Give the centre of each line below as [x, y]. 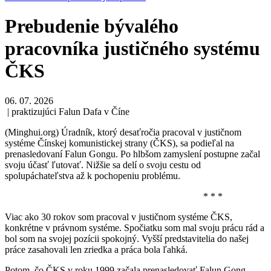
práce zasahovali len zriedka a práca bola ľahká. [96, 249]
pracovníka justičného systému [132, 49]
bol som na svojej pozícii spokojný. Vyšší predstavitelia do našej [127, 238]
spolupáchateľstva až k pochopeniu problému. [93, 175]
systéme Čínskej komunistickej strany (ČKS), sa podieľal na [119, 143]
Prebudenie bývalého [92, 26]
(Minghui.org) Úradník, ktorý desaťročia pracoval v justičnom [123, 132]
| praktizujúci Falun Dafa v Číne [67, 111]
